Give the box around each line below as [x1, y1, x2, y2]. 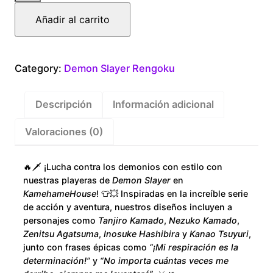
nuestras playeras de [23, 174, 113, 185]
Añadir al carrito [35, 13, 110, 26]
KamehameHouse [23, 188, 97, 199]
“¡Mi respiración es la [149, 241, 239, 252]
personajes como [23, 214, 99, 225]
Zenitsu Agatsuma [23, 228, 99, 239]
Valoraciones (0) [25, 125, 104, 138]
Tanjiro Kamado [98, 214, 165, 225]
